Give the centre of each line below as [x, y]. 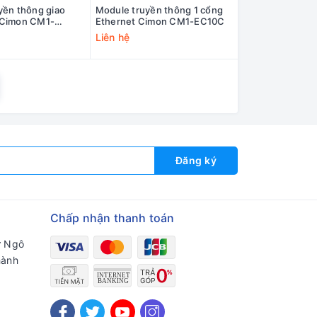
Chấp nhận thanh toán [113, 218]
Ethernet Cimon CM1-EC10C [160, 22]
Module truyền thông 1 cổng [159, 10]
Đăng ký [196, 160]
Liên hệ [113, 38]
